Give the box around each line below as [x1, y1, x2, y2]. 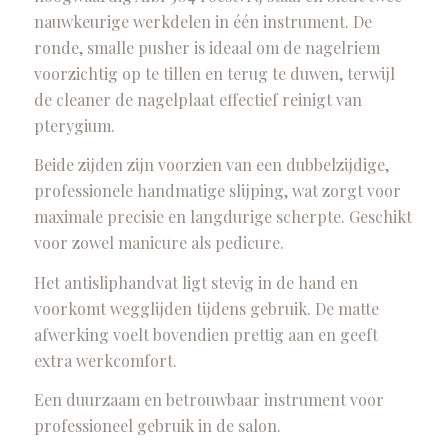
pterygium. [33, 114, 115, 136]
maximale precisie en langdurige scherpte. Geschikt [33, 206, 412, 228]
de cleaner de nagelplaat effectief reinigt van [33, 88, 362, 110]
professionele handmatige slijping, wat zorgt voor [33, 180, 401, 202]
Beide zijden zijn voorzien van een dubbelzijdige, [33, 154, 389, 176]
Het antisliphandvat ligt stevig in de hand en [33, 271, 358, 293]
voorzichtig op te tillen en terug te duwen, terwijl [33, 62, 395, 84]
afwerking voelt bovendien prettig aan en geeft [33, 323, 378, 345]
